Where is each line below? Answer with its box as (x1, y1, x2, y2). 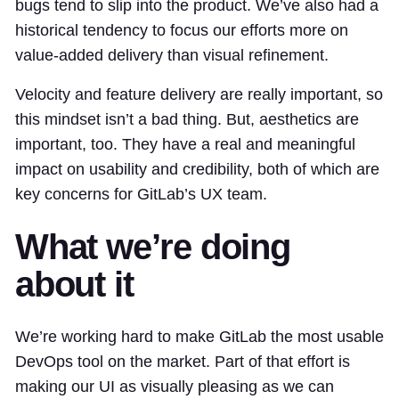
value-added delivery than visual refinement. (15, 45, 329, 64)
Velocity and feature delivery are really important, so (15, 85, 383, 103)
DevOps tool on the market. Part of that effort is (15, 352, 350, 370)
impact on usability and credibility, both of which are (15, 159, 379, 178)
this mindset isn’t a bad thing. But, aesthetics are (15, 110, 359, 128)
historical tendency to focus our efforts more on (15, 20, 348, 39)
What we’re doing (15, 226, 290, 266)
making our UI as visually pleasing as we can (15, 377, 334, 395)
